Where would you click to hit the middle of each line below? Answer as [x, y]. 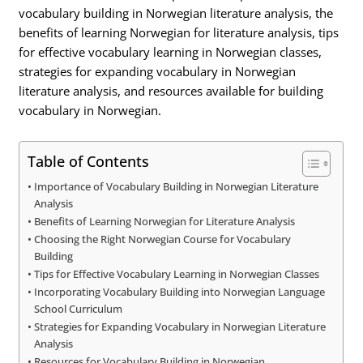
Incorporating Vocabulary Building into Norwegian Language [180, 291]
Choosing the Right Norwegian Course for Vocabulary [163, 239]
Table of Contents [89, 161]
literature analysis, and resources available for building [171, 91]
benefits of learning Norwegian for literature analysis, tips [179, 32]
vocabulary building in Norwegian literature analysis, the [176, 13]
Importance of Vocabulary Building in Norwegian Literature [177, 186]
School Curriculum [79, 308]
